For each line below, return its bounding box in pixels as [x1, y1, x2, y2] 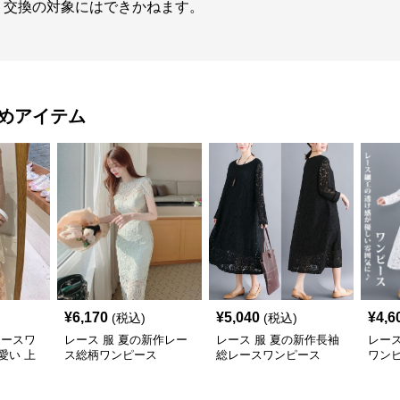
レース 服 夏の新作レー [64, 333, 187, 346]
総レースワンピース [216, 348, 321, 362]
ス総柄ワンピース [64, 348, 157, 362]
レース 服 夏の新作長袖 [216, 333, 339, 346]
